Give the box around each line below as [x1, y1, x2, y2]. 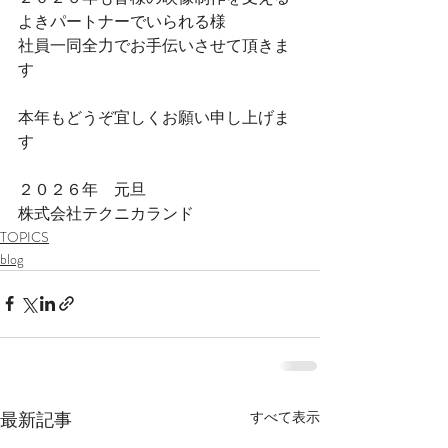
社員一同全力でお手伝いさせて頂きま [18, 33, 290, 57]
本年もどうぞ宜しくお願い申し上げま [18, 105, 290, 129]
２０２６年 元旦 [18, 177, 146, 201]
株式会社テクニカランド [18, 201, 194, 225]
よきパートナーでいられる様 [18, 9, 226, 33]
